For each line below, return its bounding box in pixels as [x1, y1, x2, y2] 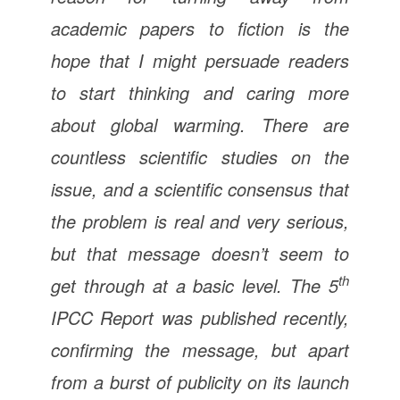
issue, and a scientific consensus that [50, 175, 350, 202]
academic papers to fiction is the [50, 14, 350, 41]
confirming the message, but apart [50, 336, 350, 362]
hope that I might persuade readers [50, 46, 350, 73]
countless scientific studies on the [50, 143, 350, 170]
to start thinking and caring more [50, 79, 350, 105]
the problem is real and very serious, [50, 207, 350, 234]
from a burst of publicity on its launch [50, 368, 350, 395]
